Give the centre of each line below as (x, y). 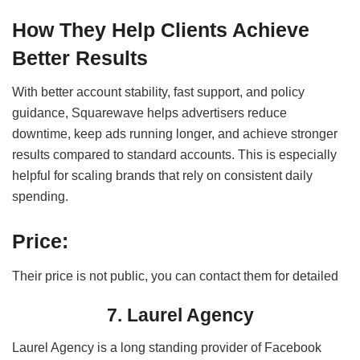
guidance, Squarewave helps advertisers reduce (149, 113)
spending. (40, 197)
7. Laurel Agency (180, 315)
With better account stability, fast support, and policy (158, 92)
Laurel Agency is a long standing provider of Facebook (167, 347)
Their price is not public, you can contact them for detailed (175, 276)
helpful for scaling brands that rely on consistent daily (162, 176)
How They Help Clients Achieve (161, 29)
